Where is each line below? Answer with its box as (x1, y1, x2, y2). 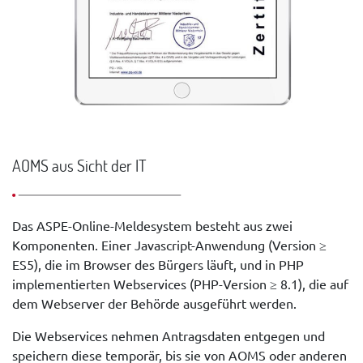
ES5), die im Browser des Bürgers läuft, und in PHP (12, 256, 304, 273)
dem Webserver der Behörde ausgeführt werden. (12, 295, 297, 312)
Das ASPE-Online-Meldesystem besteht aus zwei (12, 217, 293, 234)
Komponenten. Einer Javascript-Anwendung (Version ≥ (12, 237, 327, 254)
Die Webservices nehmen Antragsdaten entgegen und (12, 327, 325, 344)
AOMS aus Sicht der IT (12, 155, 147, 177)
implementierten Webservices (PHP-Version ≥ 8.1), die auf (12, 275, 348, 293)
